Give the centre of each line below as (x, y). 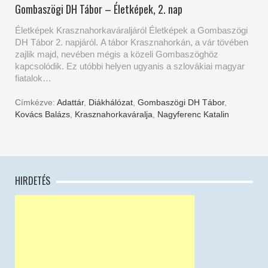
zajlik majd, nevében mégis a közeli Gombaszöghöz (117, 54)
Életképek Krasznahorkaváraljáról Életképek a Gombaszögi (131, 30)
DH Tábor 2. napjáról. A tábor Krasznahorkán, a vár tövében (132, 42)
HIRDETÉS (33, 180)
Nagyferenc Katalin (193, 114)
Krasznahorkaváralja (114, 114)
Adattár (70, 102)
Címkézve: (36, 102)
